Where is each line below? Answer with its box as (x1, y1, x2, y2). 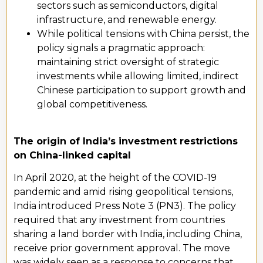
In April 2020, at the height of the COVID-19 (14, 172, 217, 184)
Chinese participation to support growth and (37, 85, 246, 96)
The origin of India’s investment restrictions (14, 135, 238, 147)
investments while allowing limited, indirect (37, 70, 239, 82)
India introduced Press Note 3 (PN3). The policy (14, 200, 236, 212)
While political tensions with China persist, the (37, 28, 249, 40)
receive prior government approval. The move (14, 242, 230, 254)
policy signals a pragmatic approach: (37, 42, 205, 54)
